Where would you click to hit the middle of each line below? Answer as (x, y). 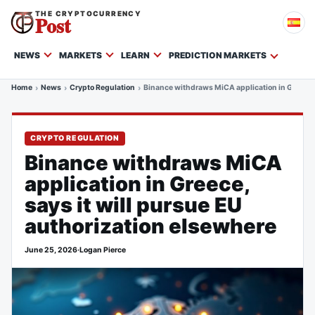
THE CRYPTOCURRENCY (89, 13)
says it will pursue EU (133, 205)
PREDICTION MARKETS (218, 55)
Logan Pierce (103, 250)
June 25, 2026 (51, 250)
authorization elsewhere (151, 226)
